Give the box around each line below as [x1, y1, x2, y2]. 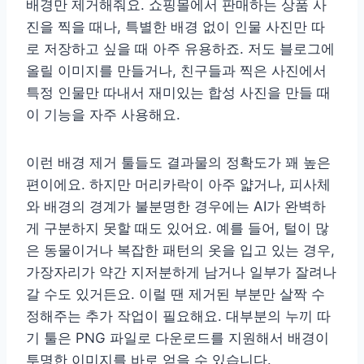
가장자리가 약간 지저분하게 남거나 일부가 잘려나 [26, 264, 336, 281]
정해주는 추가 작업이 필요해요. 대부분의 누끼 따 [26, 308, 331, 325]
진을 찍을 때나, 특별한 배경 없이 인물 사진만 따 [26, 19, 325, 36]
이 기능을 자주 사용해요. [26, 106, 180, 123]
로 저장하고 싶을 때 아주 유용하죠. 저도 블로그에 [26, 41, 335, 58]
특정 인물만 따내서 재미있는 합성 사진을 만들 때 [26, 84, 331, 102]
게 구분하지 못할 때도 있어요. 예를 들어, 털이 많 [26, 220, 329, 237]
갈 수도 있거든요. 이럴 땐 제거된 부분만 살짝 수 [26, 286, 325, 303]
